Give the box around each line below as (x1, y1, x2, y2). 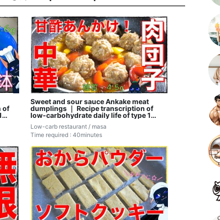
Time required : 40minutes (30, 131, 103, 139)
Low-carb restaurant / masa (30, 123, 107, 131)
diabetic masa (30, 118, 78, 127)
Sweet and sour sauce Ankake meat (30, 97, 149, 106)
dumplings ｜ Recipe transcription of (30, 104, 154, 113)
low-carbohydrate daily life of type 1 (30, 111, 151, 120)
